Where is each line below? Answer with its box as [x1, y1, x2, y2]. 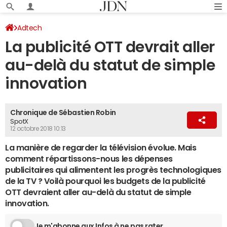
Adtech [17, 24, 42, 31]
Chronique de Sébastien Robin [10, 109, 116, 116]
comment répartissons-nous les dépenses [5, 155, 173, 163]
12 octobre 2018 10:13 [10, 126, 66, 132]
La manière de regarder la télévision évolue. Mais [5, 143, 197, 152]
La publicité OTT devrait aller [5, 39, 215, 55]
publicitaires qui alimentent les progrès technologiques [5, 166, 221, 174]
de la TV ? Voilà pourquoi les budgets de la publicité [5, 177, 206, 185]
